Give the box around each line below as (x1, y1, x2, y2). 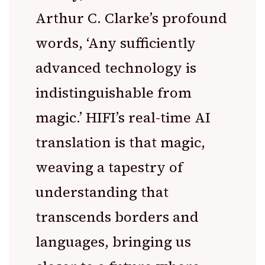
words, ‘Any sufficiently (35, 33, 196, 53)
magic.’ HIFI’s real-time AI (35, 107, 211, 127)
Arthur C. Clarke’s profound (35, 8, 227, 28)
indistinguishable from (35, 82, 192, 102)
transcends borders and (35, 206, 199, 227)
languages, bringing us (35, 231, 191, 251)
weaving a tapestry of (35, 157, 183, 177)
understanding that (35, 182, 169, 202)
